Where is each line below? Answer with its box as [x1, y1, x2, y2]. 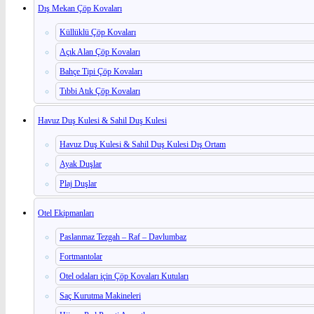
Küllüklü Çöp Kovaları [60, 27, 136, 37]
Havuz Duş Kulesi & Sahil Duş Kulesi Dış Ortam [60, 139, 226, 149]
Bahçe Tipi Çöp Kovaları [60, 66, 142, 76]
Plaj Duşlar [60, 178, 97, 189]
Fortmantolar [60, 251, 102, 261]
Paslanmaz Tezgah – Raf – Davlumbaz [60, 231, 186, 242]
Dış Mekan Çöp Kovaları [38, 3, 122, 13]
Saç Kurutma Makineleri [60, 290, 141, 301]
